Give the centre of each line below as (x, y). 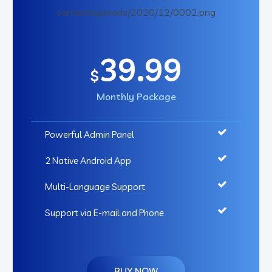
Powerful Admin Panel (90, 135)
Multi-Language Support (95, 187)
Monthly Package (136, 97)
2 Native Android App (88, 161)
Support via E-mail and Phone (104, 213)
